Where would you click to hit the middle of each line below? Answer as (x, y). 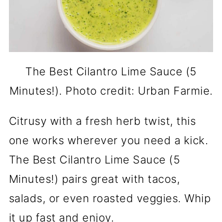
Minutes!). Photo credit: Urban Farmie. (111, 90)
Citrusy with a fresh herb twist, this (102, 121)
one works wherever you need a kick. (109, 140)
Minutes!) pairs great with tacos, (94, 179)
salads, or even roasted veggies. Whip (110, 198)
